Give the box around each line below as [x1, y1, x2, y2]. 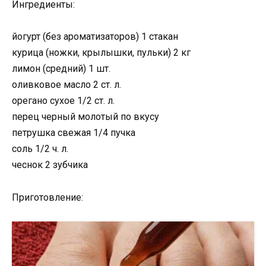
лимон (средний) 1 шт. [12, 63, 110, 75]
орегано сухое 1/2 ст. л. [12, 95, 115, 107]
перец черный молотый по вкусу [12, 111, 159, 123]
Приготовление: [12, 191, 83, 203]
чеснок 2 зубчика [12, 159, 88, 171]
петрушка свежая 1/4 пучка [12, 127, 135, 139]
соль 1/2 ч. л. [12, 143, 68, 155]
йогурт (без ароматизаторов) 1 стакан [12, 31, 178, 43]
